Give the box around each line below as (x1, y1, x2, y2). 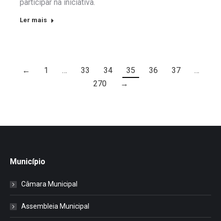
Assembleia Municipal (21, 202, 89, 211)
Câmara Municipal (21, 180, 77, 188)
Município (10, 157, 45, 167)
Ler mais (20, 16, 47, 24)
